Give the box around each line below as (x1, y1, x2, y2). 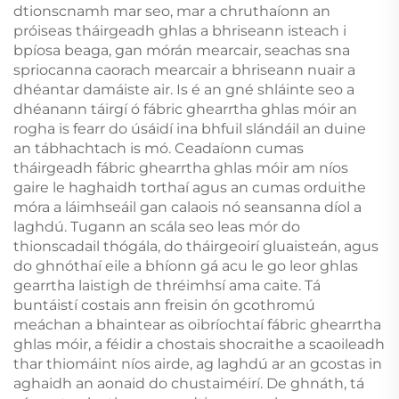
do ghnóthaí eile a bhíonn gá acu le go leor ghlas (13, 256, 358, 274)
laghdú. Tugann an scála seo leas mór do (13, 217, 300, 235)
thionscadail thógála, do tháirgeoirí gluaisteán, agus (13, 237, 379, 255)
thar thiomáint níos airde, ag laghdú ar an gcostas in (13, 354, 382, 372)
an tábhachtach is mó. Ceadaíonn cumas (13, 139, 304, 157)
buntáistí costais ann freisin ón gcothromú (13, 296, 315, 313)
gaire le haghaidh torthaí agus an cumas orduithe (13, 178, 366, 196)
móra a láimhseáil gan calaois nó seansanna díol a (13, 198, 362, 216)
